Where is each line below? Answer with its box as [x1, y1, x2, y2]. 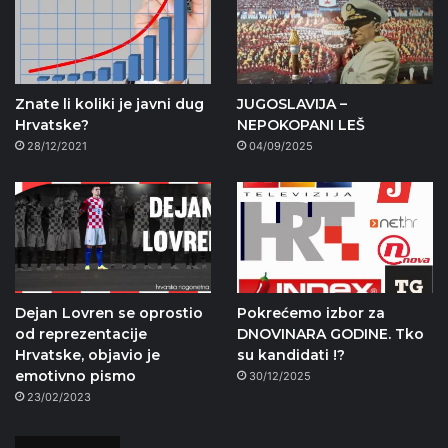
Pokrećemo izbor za [236, 303, 385, 322]
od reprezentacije [15, 324, 147, 343]
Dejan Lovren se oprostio [15, 303, 203, 322]
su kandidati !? [236, 345, 345, 364]
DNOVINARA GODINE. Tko [236, 324, 424, 343]
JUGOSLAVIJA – [236, 94, 347, 113]
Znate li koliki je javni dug [15, 94, 204, 113]
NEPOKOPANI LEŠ [236, 115, 365, 134]
